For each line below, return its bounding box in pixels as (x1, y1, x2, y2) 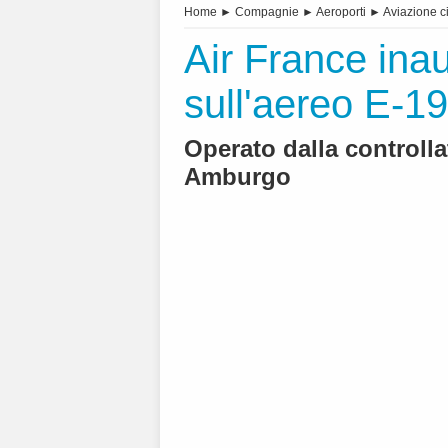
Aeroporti (316, 5, 366, 20)
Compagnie (235, 5, 299, 20)
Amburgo (184, 163, 291, 191)
